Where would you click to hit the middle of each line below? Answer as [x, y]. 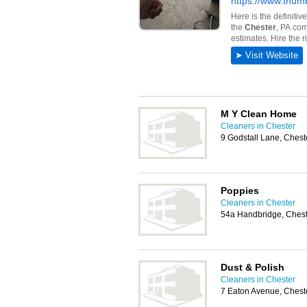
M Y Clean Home [259, 114]
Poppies [240, 191]
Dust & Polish [253, 267]
